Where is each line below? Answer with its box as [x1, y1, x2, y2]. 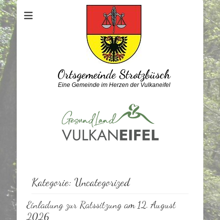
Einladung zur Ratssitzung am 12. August [27, 199, 176, 211]
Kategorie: [31, 176, 74, 189]
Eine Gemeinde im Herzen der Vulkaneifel [57, 82, 170, 88]
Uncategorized [74, 176, 130, 189]
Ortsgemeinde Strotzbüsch [57, 67, 170, 82]
